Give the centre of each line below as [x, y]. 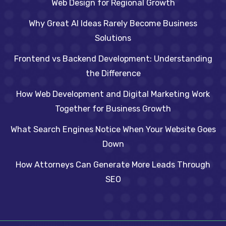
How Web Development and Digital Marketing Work [113, 94]
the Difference [113, 73]
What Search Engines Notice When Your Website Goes [113, 129]
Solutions [113, 38]
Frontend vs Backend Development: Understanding [113, 59]
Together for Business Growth [113, 109]
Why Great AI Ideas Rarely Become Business [113, 23]
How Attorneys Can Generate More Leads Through [113, 165]
